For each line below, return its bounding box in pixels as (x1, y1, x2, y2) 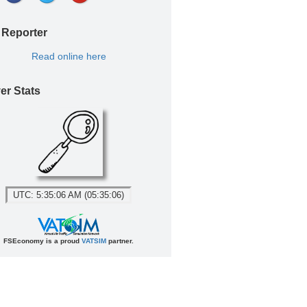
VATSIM (82, 237, 106, 245)
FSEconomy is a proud (3, 237, 82, 245)
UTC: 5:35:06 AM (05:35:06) (8, 190, 130, 200)
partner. (106, 237, 134, 245)
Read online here (31, 51, 106, 62)
